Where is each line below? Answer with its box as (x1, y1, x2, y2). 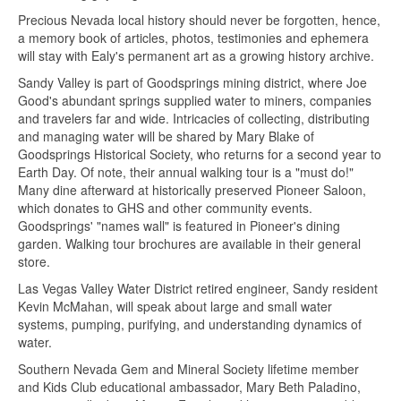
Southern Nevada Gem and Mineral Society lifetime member (18, 360, 359, 379)
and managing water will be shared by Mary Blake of (18, 127, 314, 146)
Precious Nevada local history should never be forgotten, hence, (18, 11, 380, 30)
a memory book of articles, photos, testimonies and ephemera (18, 29, 369, 47)
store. (18, 252, 50, 271)
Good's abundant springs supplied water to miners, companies (18, 91, 371, 110)
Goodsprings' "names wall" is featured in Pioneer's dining (18, 217, 340, 235)
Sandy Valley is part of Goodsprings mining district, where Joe (18, 73, 367, 92)
